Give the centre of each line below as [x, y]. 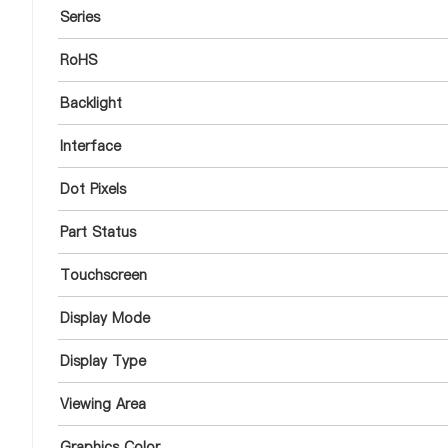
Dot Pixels [93, 189]
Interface [90, 146]
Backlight [91, 103]
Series [80, 17]
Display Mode [105, 318]
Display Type [103, 361]
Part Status [98, 232]
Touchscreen [103, 275]
